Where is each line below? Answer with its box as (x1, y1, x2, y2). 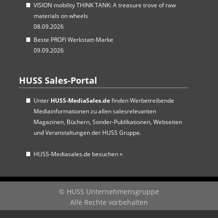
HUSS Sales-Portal (18, 74, 97, 86)
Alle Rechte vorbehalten (70, 198, 148, 207)
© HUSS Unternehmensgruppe (59, 187, 159, 196)
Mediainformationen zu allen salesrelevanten (33, 107, 156, 115)
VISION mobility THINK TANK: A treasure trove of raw (33, 1, 176, 9)
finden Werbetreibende (109, 96, 174, 105)
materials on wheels (33, 12, 88, 20)
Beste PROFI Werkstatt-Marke (33, 36, 113, 44)
